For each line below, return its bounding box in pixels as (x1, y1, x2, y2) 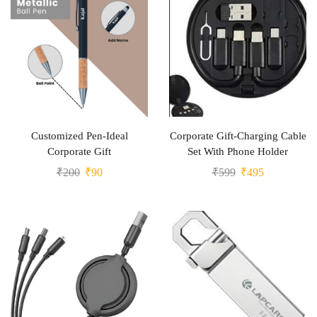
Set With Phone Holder (188, 146, 288, 157)
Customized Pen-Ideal (30, 130, 128, 142)
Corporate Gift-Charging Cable (169, 130, 306, 142)
